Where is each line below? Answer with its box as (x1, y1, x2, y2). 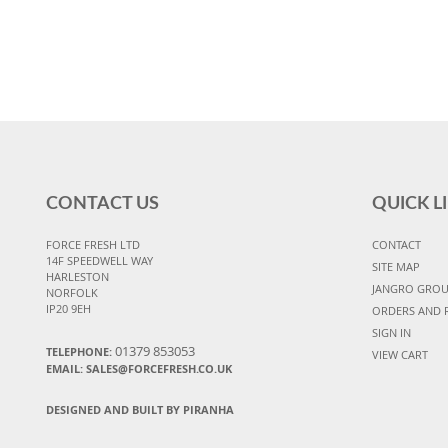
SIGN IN (371, 324, 411, 340)
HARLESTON (46, 268, 109, 284)
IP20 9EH (46, 300, 91, 316)
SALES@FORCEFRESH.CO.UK (86, 360, 232, 376)
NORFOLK (46, 284, 98, 300)
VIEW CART (371, 346, 428, 362)
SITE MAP (371, 258, 420, 274)
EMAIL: (46, 360, 86, 376)
